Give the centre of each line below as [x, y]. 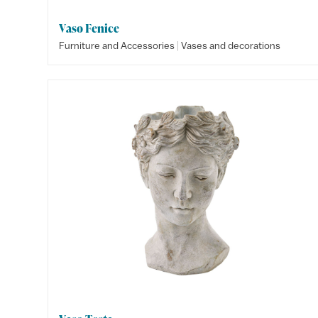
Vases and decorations [231, 45]
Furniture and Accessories [117, 45]
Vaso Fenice [89, 28]
